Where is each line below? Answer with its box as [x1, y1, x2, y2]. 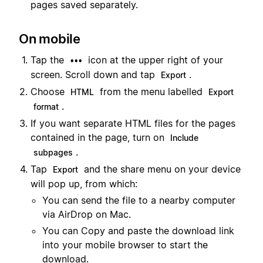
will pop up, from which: [31, 177, 137, 190]
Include [170, 132, 198, 143]
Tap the [31, 53, 67, 66]
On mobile [19, 31, 80, 46]
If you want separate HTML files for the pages [31, 117, 235, 129]
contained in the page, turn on [31, 131, 167, 143]
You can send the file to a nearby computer [42, 194, 235, 206]
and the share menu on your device [81, 163, 241, 175]
